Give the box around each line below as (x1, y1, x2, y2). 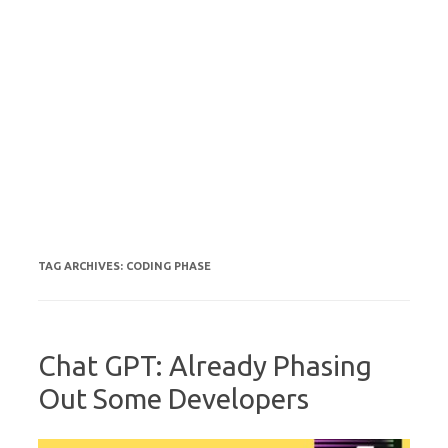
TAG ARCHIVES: (38, 260, 126, 273)
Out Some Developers (38, 383, 309, 415)
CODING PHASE (126, 260, 211, 273)
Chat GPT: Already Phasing (38, 350, 372, 382)
